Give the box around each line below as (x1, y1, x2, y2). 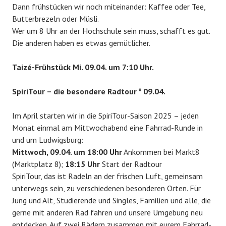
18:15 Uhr (65, 158, 100, 169)
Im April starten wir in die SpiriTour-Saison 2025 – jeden (12, 110, 199, 121)
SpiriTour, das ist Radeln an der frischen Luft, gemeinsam (12, 171, 203, 181)
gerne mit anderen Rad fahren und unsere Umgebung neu (12, 207, 203, 217)
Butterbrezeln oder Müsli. (12, 13, 99, 24)
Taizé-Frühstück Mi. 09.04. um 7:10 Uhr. (12, 62, 154, 72)
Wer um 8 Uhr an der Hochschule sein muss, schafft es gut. (12, 25, 210, 36)
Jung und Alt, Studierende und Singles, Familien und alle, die (12, 195, 211, 205)
